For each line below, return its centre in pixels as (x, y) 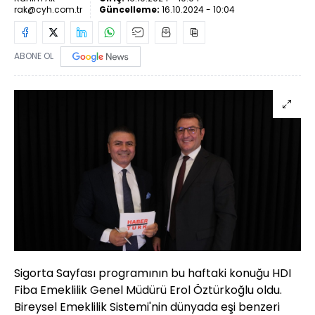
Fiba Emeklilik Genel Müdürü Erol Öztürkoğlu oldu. (148, 290)
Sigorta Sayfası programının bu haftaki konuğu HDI (153, 274)
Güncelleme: (130, 9)
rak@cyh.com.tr (48, 9)
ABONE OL (34, 56)
